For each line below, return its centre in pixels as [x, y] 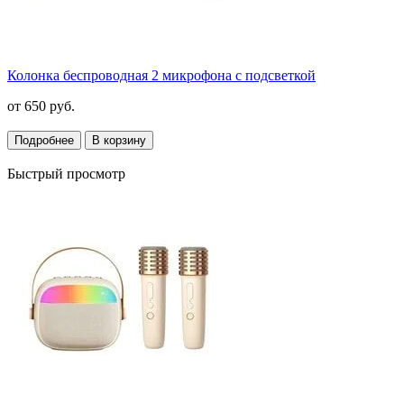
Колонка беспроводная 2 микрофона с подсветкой [161, 75]
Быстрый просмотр [66, 173]
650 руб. [48, 106]
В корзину [119, 140]
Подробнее [44, 140]
